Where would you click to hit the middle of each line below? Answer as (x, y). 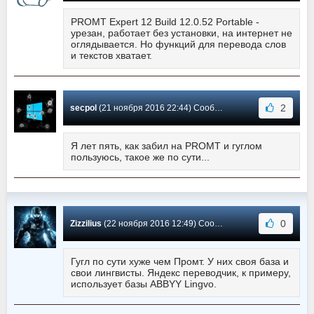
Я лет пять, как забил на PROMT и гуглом (166, 146)
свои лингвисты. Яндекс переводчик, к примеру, (181, 273)
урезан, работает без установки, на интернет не (182, 33)
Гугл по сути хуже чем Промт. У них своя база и (180, 262)
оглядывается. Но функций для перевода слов (178, 45)
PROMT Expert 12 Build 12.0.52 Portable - (165, 22)
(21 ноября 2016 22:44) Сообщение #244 (156, 108)
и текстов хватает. (111, 56)
